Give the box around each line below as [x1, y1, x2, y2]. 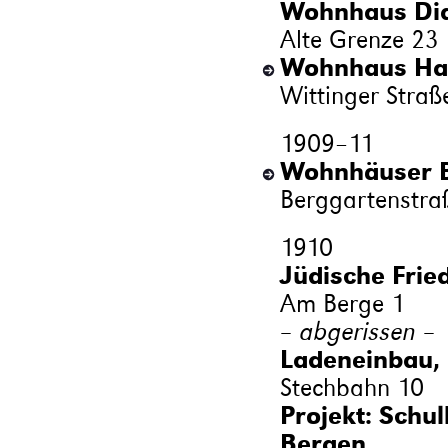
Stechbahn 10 [279, 372, 424, 402]
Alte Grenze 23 [279, 24, 439, 54]
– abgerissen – [279, 316, 436, 346]
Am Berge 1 [279, 288, 405, 318]
